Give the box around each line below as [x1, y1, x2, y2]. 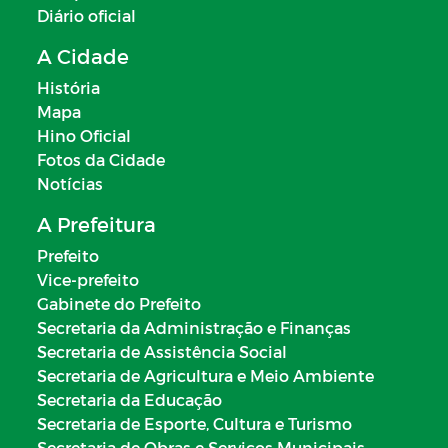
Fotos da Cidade [37, 149, 165, 169]
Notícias [37, 173, 103, 193]
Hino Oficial [37, 125, 131, 145]
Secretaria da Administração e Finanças [37, 317, 351, 337]
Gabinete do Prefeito [37, 293, 201, 313]
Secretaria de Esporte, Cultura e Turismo [37, 413, 352, 433]
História [37, 77, 100, 97]
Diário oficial [37, 5, 136, 25]
